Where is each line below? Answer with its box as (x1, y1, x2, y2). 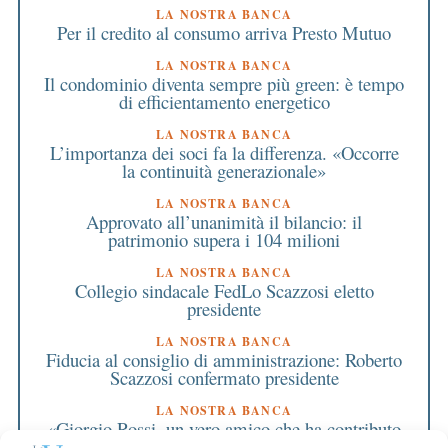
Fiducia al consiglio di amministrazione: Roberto (46, 347, 402, 373)
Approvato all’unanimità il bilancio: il (86, 209, 362, 235)
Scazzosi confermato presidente (109, 365, 339, 391)
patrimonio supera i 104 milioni (108, 227, 340, 253)
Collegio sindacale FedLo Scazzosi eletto (74, 278, 374, 304)
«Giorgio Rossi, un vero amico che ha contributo (47, 416, 401, 442)
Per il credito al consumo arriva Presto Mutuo (57, 20, 391, 46)
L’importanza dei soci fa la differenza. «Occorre (49, 140, 399, 166)
